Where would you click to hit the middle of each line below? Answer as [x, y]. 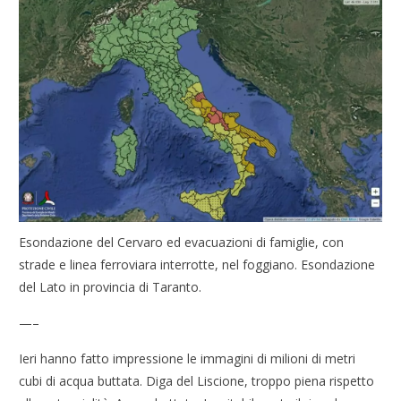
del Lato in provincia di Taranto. [111, 287]
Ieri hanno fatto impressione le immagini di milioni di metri [188, 359]
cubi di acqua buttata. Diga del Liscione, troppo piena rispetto [197, 381]
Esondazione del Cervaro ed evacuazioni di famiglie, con [182, 243]
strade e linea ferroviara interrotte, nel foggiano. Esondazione [197, 265]
